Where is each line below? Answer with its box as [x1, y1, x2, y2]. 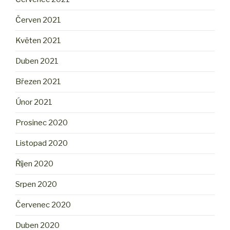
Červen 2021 [15, 15, 61, 25]
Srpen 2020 [15, 180, 57, 189]
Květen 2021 [15, 36, 61, 46]
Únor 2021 [15, 98, 52, 107]
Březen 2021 [15, 77, 61, 87]
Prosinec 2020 [15, 118, 68, 128]
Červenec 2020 [15, 200, 71, 210]
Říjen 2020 [15, 159, 53, 169]
